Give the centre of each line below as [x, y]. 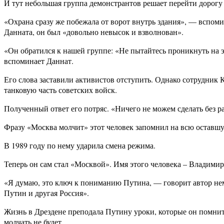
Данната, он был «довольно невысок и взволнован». [94, 32]
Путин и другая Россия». [46, 193]
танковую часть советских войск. [60, 90]
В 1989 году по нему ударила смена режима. [80, 145]
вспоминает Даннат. [39, 61]
